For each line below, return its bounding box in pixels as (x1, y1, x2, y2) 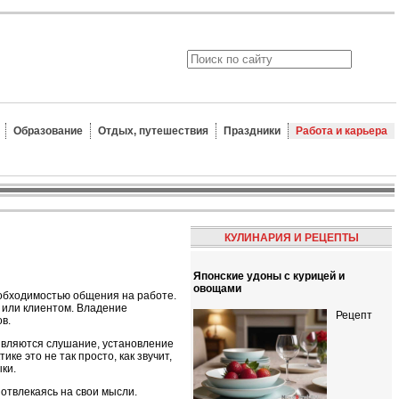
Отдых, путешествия (98, 125, 208, 137)
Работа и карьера (296, 125, 387, 137)
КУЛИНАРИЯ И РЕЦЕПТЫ (224, 232, 359, 244)
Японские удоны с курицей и (193, 269, 345, 282)
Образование (13, 125, 83, 137)
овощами (193, 281, 241, 295)
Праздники (224, 125, 281, 137)
